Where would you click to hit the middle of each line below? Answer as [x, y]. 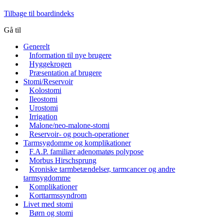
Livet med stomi [48, 204]
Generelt [36, 47]
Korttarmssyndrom [58, 196]
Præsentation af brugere [65, 73]
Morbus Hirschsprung [63, 161]
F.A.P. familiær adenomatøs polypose [86, 152]
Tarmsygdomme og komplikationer [77, 143]
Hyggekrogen [50, 64]
